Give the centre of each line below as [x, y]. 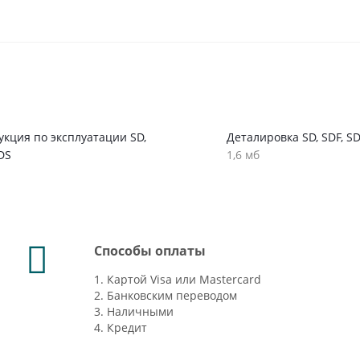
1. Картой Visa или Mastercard [177, 279]
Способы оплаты [149, 251]
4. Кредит [120, 327]
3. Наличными [133, 311]
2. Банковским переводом [165, 295]
